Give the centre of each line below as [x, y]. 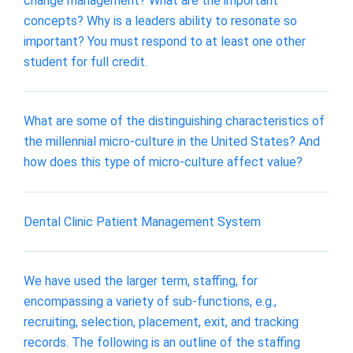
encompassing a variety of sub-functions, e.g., [150, 302]
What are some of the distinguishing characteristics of [174, 121]
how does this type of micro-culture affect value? [163, 162]
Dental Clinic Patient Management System [142, 221]
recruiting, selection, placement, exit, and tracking [161, 322]
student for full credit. [85, 61]
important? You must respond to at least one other [165, 41]
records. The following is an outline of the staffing [162, 343]
